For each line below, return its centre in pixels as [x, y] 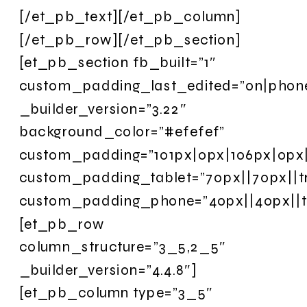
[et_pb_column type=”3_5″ [116, 293]
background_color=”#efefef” [122, 132]
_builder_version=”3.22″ [103, 108]
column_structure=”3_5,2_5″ [123, 247]
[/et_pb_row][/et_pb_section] [130, 39]
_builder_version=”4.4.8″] [108, 269]
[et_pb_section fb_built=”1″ [118, 62]
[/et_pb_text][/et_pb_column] [130, 16]
